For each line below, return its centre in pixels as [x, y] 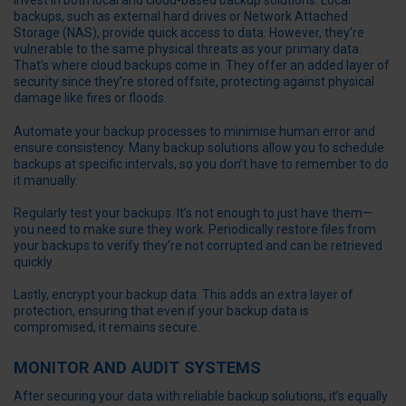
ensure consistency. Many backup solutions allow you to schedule [199, 147]
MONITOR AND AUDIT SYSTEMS [137, 368]
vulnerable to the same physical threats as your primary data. [188, 49]
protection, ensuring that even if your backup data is [161, 310]
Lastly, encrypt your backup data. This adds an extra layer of [184, 294]
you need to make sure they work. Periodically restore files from [195, 229]
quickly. [34, 261]
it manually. [46, 180]
